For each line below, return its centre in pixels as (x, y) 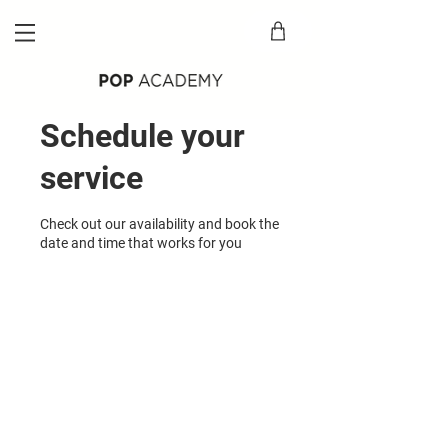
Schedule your (142, 136)
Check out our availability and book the (159, 224)
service (91, 178)
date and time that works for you (141, 243)
